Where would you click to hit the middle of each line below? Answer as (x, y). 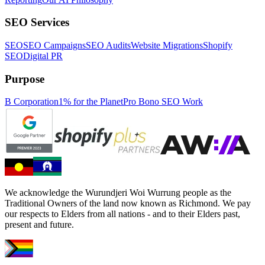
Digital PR (43, 56)
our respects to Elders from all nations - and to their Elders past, (122, 214)
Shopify (218, 45)
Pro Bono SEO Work (163, 102)
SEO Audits (108, 45)
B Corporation (32, 102)
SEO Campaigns (54, 45)
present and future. (39, 225)
